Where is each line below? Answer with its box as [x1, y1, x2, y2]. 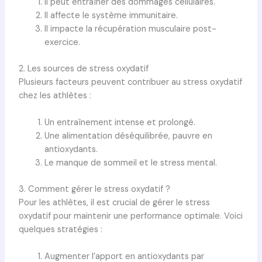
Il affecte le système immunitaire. [44, 9, 178, 21]
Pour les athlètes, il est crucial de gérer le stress [18, 196, 210, 208]
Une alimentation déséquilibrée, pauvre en [44, 130, 212, 142]
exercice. [44, 36, 80, 48]
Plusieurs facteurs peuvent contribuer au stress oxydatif [18, 76, 242, 88]
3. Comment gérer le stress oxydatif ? [18, 183, 170, 195]
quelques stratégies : [18, 223, 102, 235]
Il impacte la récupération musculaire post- [44, 23, 216, 35]
